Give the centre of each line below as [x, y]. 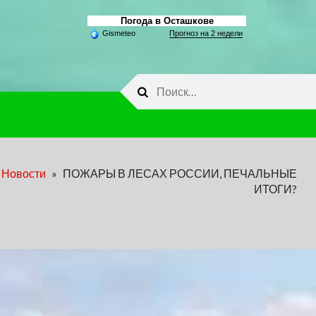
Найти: [154, 81]
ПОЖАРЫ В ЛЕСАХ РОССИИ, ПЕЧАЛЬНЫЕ [180, 173]
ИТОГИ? [276, 189]
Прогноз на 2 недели [206, 33]
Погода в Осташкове [167, 21]
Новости [24, 173]
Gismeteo [119, 33]
